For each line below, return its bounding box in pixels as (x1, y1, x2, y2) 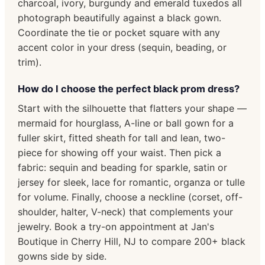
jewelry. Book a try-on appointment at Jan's (18, 220, 214, 232)
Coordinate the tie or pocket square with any (18, 26, 220, 38)
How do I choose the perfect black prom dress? (18, 82, 240, 95)
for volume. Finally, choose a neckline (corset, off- (18, 190, 243, 203)
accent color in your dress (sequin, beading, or (18, 41, 227, 53)
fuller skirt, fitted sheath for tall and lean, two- (18, 131, 225, 144)
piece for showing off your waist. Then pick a (18, 146, 221, 159)
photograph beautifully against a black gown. (18, 11, 221, 24)
